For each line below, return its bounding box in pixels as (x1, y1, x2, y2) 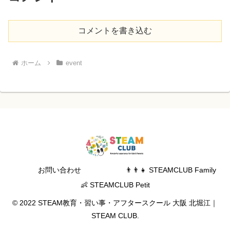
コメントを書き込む (78, 26, 152, 35)
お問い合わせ (38, 166, 81, 175)
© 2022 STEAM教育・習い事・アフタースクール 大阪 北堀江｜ (12, 199, 218, 207)
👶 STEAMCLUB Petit (80, 181, 150, 189)
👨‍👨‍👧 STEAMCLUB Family (125, 166, 216, 175)
